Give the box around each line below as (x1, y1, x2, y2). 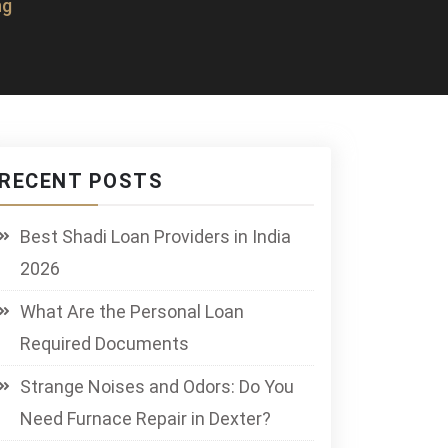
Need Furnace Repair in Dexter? (20, 408, 271, 429)
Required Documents (20, 333, 189, 354)
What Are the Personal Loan (20, 301, 244, 322)
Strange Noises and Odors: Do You (20, 376, 294, 397)
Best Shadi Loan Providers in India (20, 226, 291, 247)
